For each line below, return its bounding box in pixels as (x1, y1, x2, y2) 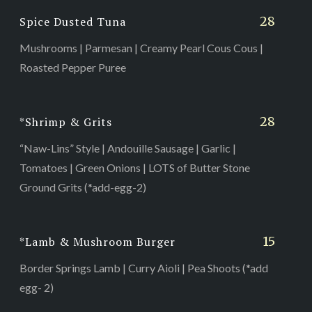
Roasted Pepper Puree (19, 60, 126, 74)
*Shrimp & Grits (19, 114, 112, 130)
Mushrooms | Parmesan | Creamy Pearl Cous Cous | (19, 40, 263, 54)
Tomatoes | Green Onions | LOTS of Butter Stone (19, 160, 250, 174)
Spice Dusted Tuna (19, 13, 126, 29)
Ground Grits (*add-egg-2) (19, 180, 146, 194)
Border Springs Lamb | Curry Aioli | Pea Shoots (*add (19, 260, 268, 274)
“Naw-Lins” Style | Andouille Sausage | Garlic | (19, 141, 236, 155)
